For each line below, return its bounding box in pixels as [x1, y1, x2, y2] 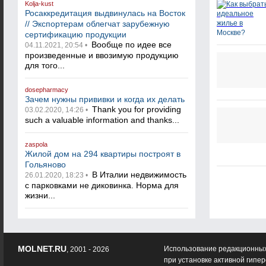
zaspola [25, 141, 47, 148]
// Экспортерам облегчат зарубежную [25, 19, 170, 28]
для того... [25, 61, 65, 70]
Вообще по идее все [89, 40, 172, 49]
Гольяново [25, 160, 66, 169]
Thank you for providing [90, 104, 181, 114]
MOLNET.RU [18, 244, 66, 254]
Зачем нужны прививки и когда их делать [25, 94, 185, 104]
